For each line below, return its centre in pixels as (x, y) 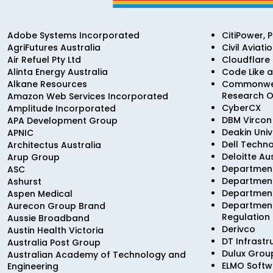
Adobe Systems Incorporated (73, 35)
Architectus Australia (54, 145)
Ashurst (24, 182)
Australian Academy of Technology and (97, 255)
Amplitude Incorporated (62, 108)
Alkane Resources (47, 84)
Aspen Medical (40, 194)
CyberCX (241, 108)
